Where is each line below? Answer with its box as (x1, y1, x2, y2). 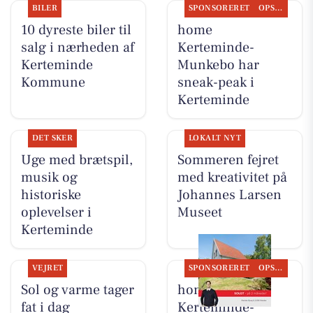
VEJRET (31, 262, 64, 273)
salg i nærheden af (20, 38, 134, 57)
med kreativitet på (177, 168, 287, 187)
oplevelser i (20, 203, 92, 221)
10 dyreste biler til (20, 20, 131, 39)
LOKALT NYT (188, 132, 242, 143)
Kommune (20, 73, 85, 92)
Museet (177, 203, 222, 221)
